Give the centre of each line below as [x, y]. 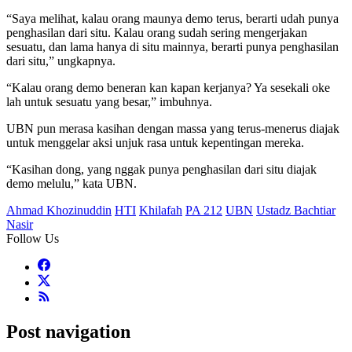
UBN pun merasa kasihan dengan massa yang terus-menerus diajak [173, 129]
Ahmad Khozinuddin [59, 211]
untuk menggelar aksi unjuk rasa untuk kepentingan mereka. [155, 143]
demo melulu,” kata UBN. [71, 184]
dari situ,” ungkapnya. [61, 61]
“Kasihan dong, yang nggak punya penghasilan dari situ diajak [161, 170]
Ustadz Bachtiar [296, 211]
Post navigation [68, 332]
